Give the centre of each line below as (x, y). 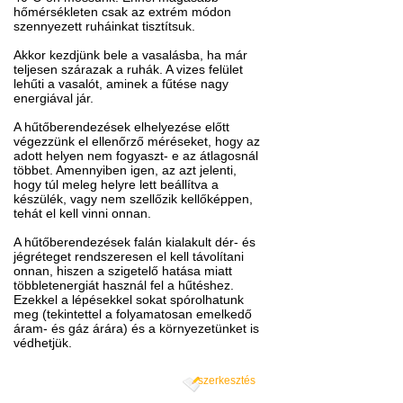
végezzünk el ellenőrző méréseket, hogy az (137, 142)
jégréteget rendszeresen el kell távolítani (129, 257)
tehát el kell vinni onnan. (83, 214)
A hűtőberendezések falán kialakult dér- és (135, 242)
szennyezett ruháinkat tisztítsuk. (105, 27)
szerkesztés (226, 380)
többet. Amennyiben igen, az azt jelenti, (125, 170)
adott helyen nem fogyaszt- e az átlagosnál (136, 156)
